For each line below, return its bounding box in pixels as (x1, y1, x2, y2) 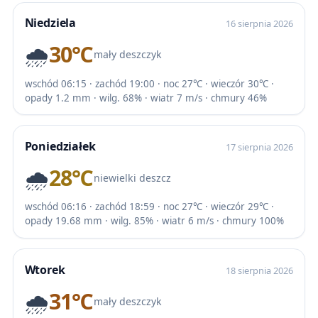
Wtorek (24, 261, 65, 278)
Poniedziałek (24, 138, 96, 154)
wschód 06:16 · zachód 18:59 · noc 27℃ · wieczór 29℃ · (24, 200, 274, 214)
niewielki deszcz (93, 171, 171, 185)
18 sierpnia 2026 (226, 263, 294, 277)
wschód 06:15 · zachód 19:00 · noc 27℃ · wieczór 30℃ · (24, 77, 274, 90)
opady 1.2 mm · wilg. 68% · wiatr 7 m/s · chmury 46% (24, 91, 267, 104)
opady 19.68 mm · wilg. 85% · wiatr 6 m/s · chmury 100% (24, 214, 284, 228)
